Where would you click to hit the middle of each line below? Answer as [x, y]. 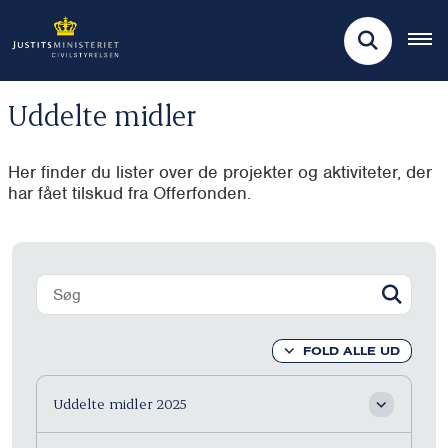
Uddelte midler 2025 [120, 404]
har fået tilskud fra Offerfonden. [129, 192]
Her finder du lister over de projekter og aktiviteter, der [220, 171]
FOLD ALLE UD [351, 351]
